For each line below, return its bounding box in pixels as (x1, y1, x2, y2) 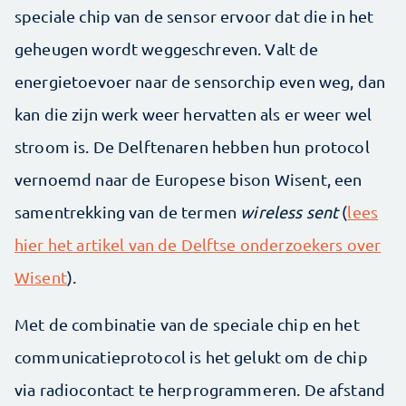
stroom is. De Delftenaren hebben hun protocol (14, 136, 370, 156)
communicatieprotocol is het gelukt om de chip (14, 346, 368, 366)
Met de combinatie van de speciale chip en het (14, 314, 360, 333)
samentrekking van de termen (14, 201, 241, 221)
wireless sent (240, 201, 343, 221)
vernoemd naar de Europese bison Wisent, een (14, 169, 362, 188)
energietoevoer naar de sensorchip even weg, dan (14, 71, 386, 91)
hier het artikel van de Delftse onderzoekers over (14, 234, 382, 254)
